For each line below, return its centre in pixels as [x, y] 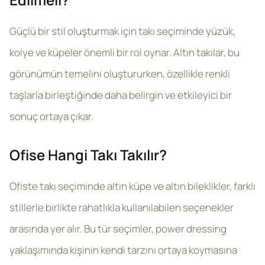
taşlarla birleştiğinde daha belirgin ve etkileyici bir [121, 95]
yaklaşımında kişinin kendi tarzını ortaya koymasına [123, 250]
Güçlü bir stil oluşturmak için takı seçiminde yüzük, [122, 31]
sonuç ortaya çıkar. [51, 116]
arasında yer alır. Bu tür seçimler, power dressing [118, 229]
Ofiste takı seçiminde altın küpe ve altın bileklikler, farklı [132, 186]
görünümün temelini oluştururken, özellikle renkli [120, 74]
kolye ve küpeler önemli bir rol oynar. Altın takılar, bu [125, 52]
